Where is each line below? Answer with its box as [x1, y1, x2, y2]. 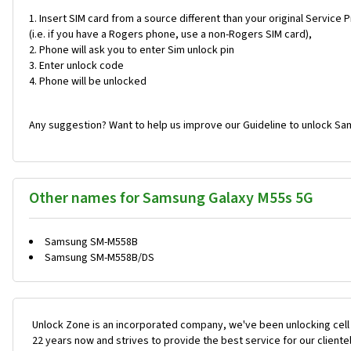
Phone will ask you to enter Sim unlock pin [39, 42, 234, 58]
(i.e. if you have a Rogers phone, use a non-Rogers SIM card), [29, 26, 312, 42]
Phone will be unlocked [39, 73, 147, 89]
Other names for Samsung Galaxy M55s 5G [29, 186, 313, 209]
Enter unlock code [39, 57, 124, 74]
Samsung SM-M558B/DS [45, 249, 154, 266]
